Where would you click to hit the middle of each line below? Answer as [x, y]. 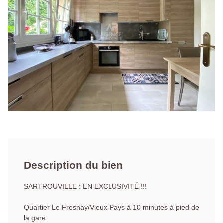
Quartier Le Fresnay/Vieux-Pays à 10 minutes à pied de [111, 207]
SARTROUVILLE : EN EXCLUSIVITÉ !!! [85, 186]
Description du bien [73, 165]
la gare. [36, 218]
